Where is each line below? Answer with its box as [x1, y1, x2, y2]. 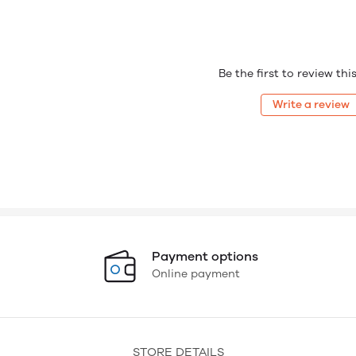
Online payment [151, 267, 240, 281]
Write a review [273, 97, 350, 111]
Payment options [151, 249, 258, 264]
